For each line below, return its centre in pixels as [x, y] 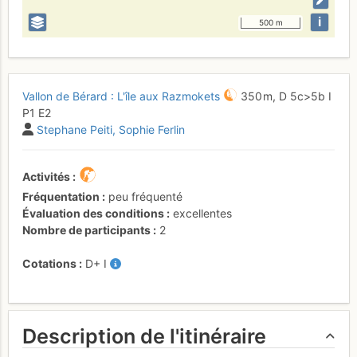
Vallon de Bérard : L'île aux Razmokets [121, 96]
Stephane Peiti [75, 129]
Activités [46, 177]
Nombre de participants [86, 230]
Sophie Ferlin [152, 129]
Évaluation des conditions [93, 213]
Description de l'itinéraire [144, 336]
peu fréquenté [145, 196]
